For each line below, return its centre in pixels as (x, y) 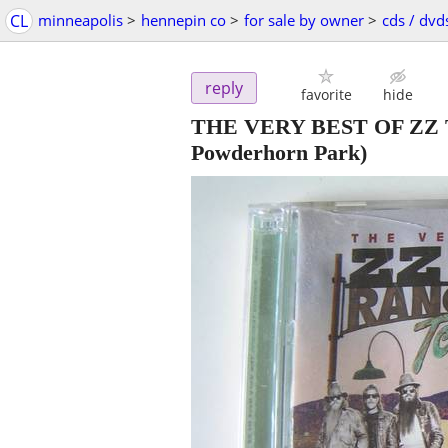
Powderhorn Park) (279, 153)
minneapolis (80, 20)
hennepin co (183, 20)
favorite (326, 95)
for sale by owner (304, 20)
